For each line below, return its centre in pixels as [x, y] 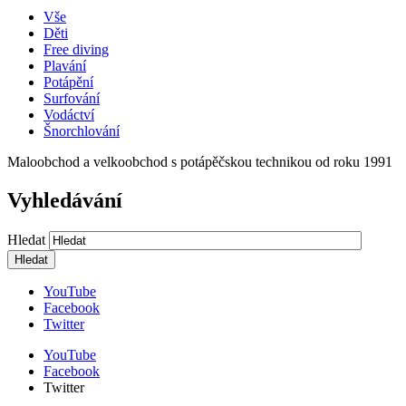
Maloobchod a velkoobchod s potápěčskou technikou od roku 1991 [200, 161]
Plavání [65, 65]
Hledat [28, 239]
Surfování [72, 98]
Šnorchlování [82, 130]
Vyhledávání [65, 200]
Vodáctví [69, 114]
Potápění [68, 82]
